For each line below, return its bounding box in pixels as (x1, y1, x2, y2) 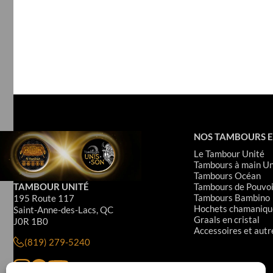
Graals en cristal (193, 213, 260, 225)
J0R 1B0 (13, 215, 48, 227)
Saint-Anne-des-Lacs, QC (13, 204, 113, 215)
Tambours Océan (193, 169, 261, 181)
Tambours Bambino (193, 191, 270, 203)
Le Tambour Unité (193, 147, 264, 159)
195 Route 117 (13, 192, 74, 204)
